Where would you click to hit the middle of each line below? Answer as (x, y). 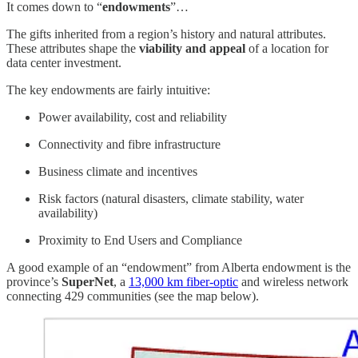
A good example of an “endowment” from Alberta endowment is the (179, 267)
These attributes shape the (73, 48)
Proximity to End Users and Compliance (140, 240)
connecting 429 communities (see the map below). (133, 296)
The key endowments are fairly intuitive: (108, 89)
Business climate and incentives (118, 171)
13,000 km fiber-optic (183, 281)
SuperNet (88, 281)
